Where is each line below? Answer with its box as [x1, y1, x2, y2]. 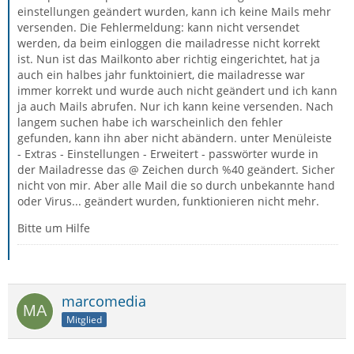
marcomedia [62, 292, 146, 311]
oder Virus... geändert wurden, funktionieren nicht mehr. [17, 194, 319, 209]
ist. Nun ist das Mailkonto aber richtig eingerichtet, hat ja [17, 51, 320, 66]
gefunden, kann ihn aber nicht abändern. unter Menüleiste [17, 130, 332, 145]
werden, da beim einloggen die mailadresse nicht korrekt [17, 36, 320, 51]
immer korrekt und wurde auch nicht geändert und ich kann [17, 83, 337, 98]
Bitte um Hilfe [17, 220, 90, 235]
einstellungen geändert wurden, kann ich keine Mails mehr [17, 4, 331, 19]
